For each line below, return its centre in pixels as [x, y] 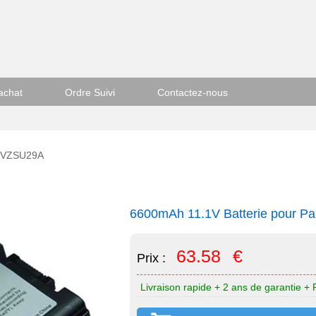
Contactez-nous [193, 92]
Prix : [153, 258]
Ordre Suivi [90, 92]
